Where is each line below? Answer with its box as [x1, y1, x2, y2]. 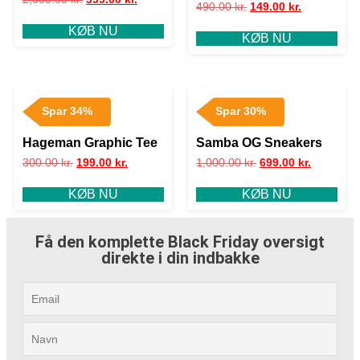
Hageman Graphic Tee [22, 136, 157, 150]
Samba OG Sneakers [196, 136, 322, 150]
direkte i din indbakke [100, 248, 260, 268]
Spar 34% [41, 105, 92, 118]
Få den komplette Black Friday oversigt [35, 232, 325, 252]
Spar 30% [215, 105, 266, 118]
